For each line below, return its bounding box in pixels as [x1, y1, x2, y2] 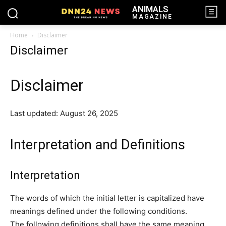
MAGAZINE [132, 13, 173, 20]
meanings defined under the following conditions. [10, 206, 187, 216]
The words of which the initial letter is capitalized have [10, 193, 204, 203]
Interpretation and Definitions [10, 137, 185, 153]
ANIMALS [132, 4, 168, 14]
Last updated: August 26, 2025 [10, 108, 118, 118]
